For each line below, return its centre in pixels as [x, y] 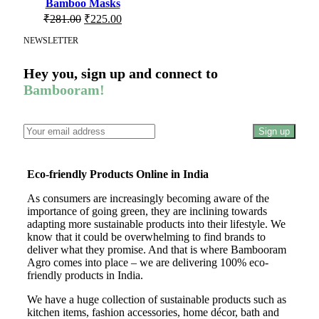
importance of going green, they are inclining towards [147, 211]
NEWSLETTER [51, 41]
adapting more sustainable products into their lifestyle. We [156, 224]
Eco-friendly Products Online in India [118, 174]
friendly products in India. [85, 275]
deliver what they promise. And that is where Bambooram [157, 249]
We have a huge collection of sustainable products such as [157, 299]
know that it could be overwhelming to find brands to [146, 236]
